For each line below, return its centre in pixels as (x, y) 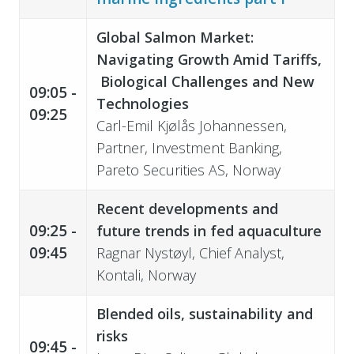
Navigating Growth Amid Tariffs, (209, 59)
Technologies (142, 103)
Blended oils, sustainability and (204, 313)
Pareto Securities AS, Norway (188, 169)
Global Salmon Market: (175, 37)
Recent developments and (187, 208)
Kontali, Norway (146, 275)
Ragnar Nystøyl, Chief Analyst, (190, 252)
